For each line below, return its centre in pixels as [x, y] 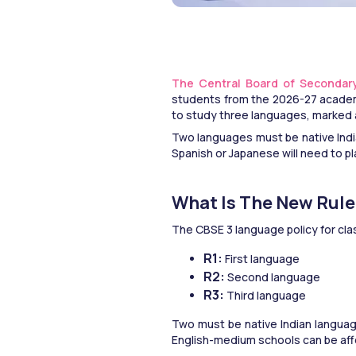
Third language [265, 295]
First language [262, 258]
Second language [274, 277]
